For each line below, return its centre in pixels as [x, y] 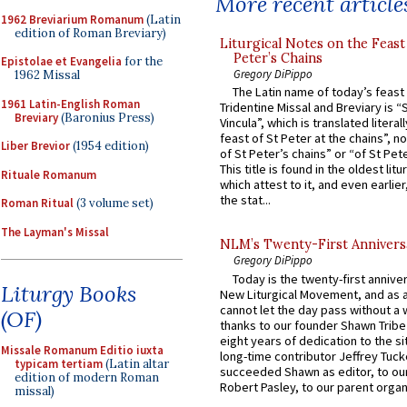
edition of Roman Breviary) [90, 33]
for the [142, 61]
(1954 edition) [109, 146]
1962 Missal [47, 75]
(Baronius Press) [106, 117]
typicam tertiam [59, 364]
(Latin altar [136, 364]
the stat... [245, 200]
